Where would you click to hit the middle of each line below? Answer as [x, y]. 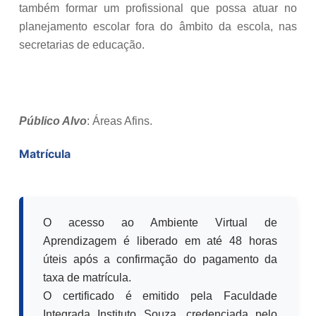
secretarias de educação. [82, 44]
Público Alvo [53, 121]
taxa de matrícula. [87, 277]
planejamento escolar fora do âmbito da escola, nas [158, 26]
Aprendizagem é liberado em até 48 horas [160, 241]
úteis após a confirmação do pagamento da [160, 259]
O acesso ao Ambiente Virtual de [160, 222]
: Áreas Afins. [120, 121]
